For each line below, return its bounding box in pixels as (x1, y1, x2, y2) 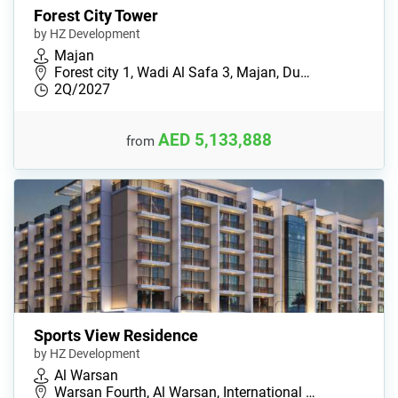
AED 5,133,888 (158, 129, 272, 150)
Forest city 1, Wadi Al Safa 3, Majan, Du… (54, 64, 310, 82)
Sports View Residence (34, 326, 198, 346)
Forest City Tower (34, 6, 158, 26)
